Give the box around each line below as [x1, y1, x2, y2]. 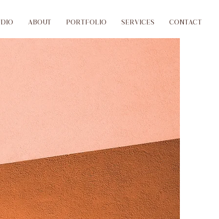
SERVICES [121, 18, 154, 26]
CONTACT [169, 18, 202, 26]
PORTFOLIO [66, 18, 107, 26]
